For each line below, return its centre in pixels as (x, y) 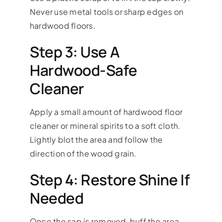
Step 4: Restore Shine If (110, 179)
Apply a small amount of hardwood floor (106, 111)
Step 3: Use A (75, 52)
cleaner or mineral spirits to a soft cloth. (105, 125)
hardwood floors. (62, 25)
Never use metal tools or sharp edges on (107, 11)
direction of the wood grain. (83, 153)
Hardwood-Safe (83, 70)
